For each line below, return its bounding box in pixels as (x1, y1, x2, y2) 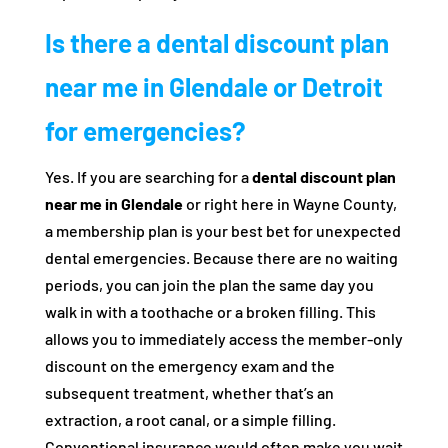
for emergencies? (44, 115, 246, 146)
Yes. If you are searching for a (44, 167, 252, 186)
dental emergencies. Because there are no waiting (44, 248, 398, 267)
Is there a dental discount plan (44, 27, 389, 58)
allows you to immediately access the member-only (44, 329, 403, 348)
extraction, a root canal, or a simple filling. (44, 410, 336, 429)
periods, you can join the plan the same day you (44, 275, 374, 294)
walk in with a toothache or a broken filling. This (44, 302, 376, 321)
